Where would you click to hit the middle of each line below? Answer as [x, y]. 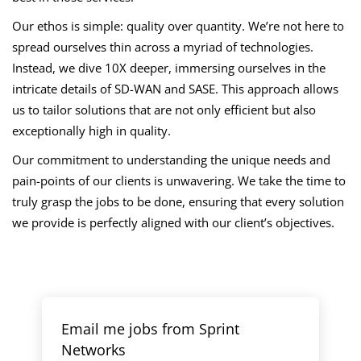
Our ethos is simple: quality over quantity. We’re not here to [178, 26]
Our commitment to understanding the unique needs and [171, 160]
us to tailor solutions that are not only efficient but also [164, 110]
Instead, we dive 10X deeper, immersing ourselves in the [169, 68]
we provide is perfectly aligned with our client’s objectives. [173, 222]
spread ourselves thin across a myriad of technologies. [163, 47]
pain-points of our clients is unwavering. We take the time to [179, 180]
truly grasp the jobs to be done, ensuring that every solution [178, 201]
